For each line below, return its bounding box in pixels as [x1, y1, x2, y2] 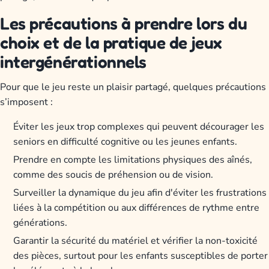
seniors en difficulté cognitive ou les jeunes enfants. [13, 135, 238, 149]
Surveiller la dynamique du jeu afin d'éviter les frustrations [13, 186, 267, 200]
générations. [13, 216, 68, 230]
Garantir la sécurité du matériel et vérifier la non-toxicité [13, 234, 258, 247]
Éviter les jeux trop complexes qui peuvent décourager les [13, 120, 265, 134]
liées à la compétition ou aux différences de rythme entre [13, 201, 260, 215]
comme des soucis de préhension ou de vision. [13, 168, 214, 182]
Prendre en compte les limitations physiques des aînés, [13, 153, 253, 167]
